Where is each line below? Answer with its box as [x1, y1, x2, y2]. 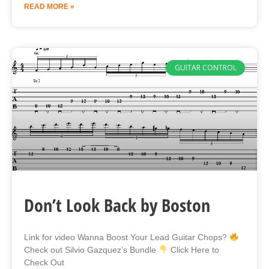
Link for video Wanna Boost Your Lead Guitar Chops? [24, 232, 229, 242]
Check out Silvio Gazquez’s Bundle [24, 244, 159, 255]
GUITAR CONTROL [174, 62, 237, 73]
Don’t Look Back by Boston [24, 192, 210, 217]
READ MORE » [24, 2, 74, 11]
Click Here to [168, 244, 219, 255]
